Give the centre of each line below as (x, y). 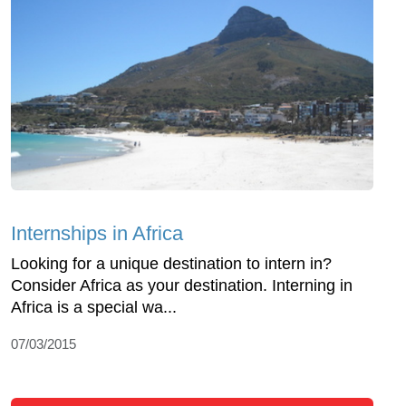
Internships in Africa (97, 234)
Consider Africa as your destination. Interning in (182, 286)
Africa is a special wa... (94, 308)
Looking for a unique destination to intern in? (171, 264)
